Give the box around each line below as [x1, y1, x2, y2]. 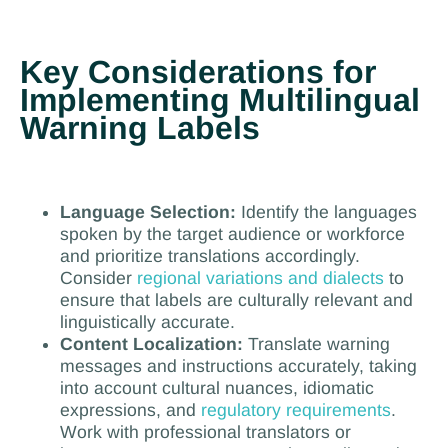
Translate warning [242, 334, 390, 355]
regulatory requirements [200, 400, 391, 421]
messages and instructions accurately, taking [59, 356, 417, 377]
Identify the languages [235, 202, 417, 223]
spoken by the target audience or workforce [59, 224, 405, 245]
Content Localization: [59, 334, 243, 355]
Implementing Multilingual [19, 81, 420, 118]
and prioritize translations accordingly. [59, 246, 360, 267]
